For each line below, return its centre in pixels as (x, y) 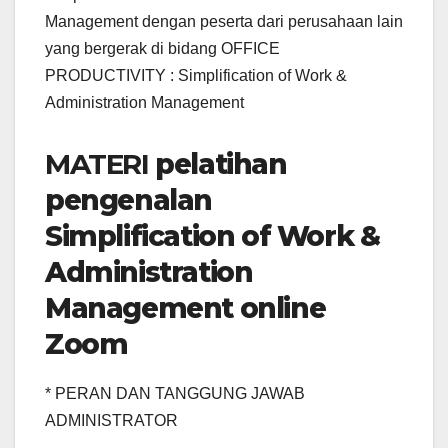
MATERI (97, 164)
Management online (185, 308)
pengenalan (129, 200)
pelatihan (221, 164)
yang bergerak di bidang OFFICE (162, 49)
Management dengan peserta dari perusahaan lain (224, 22)
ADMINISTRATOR (111, 421)
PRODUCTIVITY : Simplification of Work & (196, 76)
